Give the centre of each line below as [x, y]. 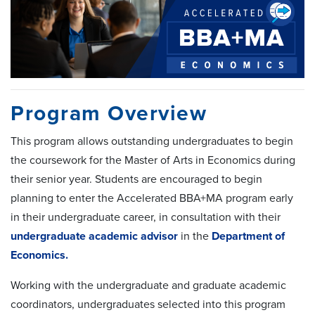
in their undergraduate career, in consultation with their [146, 218]
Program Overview [109, 114]
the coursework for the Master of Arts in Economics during [153, 161]
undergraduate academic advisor [96, 237]
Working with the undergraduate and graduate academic [148, 286]
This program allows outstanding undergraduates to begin [152, 142]
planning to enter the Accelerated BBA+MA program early [152, 199]
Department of [248, 237]
